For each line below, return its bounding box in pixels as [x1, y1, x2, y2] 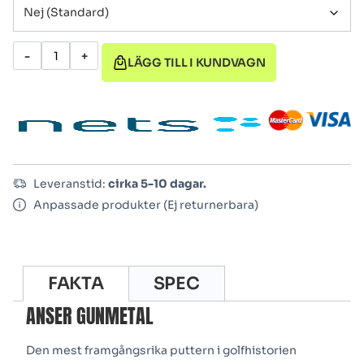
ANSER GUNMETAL [26, 301, 154, 331]
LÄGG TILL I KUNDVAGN [128, 55, 266, 71]
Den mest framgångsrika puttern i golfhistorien [26, 343, 297, 358]
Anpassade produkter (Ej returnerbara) [33, 197, 258, 213]
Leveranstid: [33, 176, 108, 192]
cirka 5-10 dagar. [108, 176, 206, 192]
